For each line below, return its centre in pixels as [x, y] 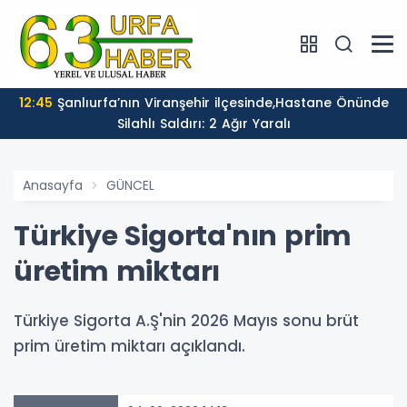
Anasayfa [53, 186]
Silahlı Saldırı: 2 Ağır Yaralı [203, 124]
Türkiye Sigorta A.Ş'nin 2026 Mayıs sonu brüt [186, 321]
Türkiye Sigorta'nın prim [183, 237]
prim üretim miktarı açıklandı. [129, 347]
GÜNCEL [130, 186]
